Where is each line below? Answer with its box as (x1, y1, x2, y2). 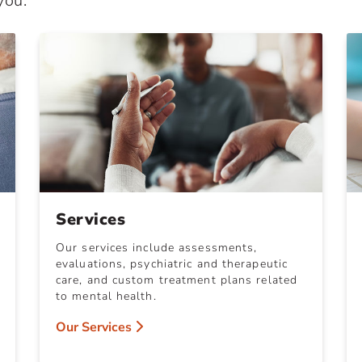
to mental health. (56, 288, 157, 304)
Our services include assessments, (56, 239, 258, 255)
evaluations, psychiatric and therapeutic (56, 255, 288, 271)
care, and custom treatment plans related (56, 271, 298, 288)
